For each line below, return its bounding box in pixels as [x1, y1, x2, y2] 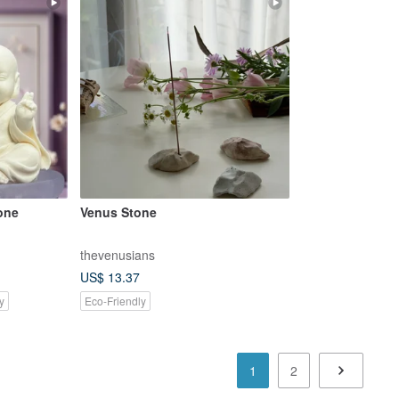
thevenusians [79, 245, 155, 264]
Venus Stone [79, 202, 157, 221]
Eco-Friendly [84, 292, 146, 308]
